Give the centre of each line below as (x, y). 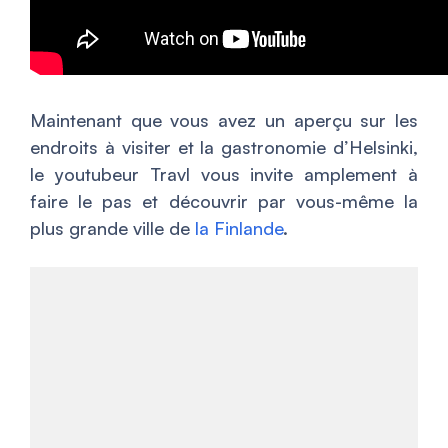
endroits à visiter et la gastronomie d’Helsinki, (224, 147)
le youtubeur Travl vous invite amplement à (224, 174)
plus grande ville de (112, 228)
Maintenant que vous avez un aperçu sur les (224, 120)
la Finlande (239, 228)
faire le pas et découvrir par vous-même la (224, 201)
